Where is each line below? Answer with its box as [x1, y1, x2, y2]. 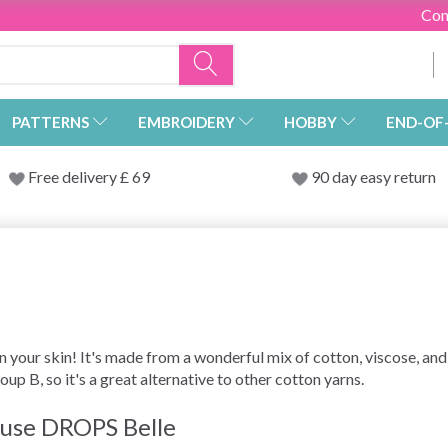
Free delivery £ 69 [27, 167, 150, 187]
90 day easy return [310, 167, 436, 187]
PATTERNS [12, 113, 89, 132]
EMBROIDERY [138, 113, 235, 132]
